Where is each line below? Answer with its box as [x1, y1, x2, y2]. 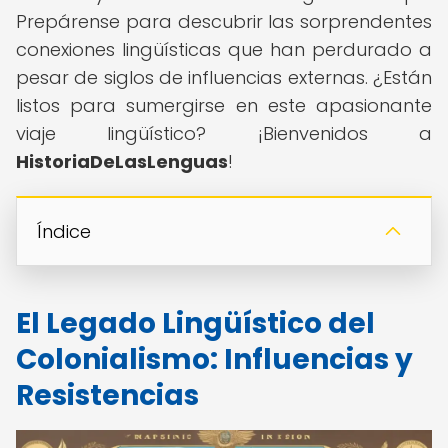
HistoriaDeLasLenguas [16, 149, 228, 174]
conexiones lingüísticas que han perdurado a [16, 37, 432, 62]
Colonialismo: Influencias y [16, 340, 413, 379]
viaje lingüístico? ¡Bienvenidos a [16, 121, 432, 146]
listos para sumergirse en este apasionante [16, 93, 432, 118]
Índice [37, 219, 91, 244]
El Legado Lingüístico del [16, 304, 375, 343]
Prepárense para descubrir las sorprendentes [16, 9, 432, 34]
